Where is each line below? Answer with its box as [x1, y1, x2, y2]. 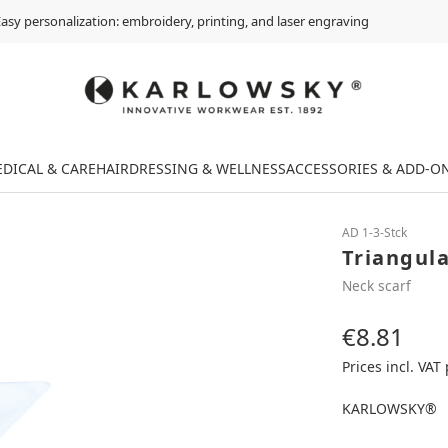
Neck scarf [341, 276, 411, 295]
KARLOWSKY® [341, 399, 437, 418]
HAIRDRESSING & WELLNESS [96, 158, 286, 178]
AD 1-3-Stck [341, 224, 407, 241]
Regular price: [340, 337, 439, 357]
